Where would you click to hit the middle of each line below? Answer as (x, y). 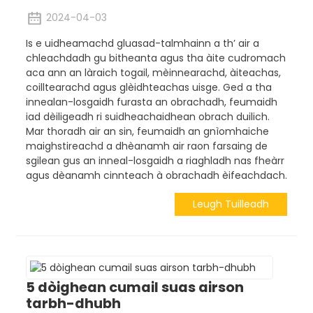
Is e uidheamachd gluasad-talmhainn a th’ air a (142, 43)
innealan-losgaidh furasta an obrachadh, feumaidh (151, 102)
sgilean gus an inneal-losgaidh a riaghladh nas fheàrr (155, 160)
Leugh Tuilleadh (231, 204)
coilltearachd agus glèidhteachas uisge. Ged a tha (148, 87)
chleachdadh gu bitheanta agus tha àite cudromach (155, 58)
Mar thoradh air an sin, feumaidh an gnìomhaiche (147, 131)
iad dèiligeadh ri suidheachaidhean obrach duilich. (147, 116)
